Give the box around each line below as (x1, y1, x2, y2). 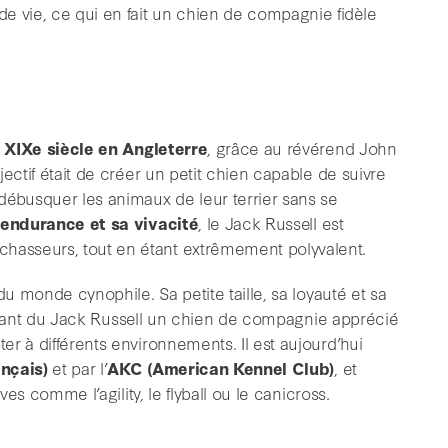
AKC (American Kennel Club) (107, 356, 335, 380)
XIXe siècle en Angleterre (4, 136, 208, 160)
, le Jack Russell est (198, 211, 344, 235)
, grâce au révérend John (207, 136, 397, 160)
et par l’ (47, 356, 108, 380)
